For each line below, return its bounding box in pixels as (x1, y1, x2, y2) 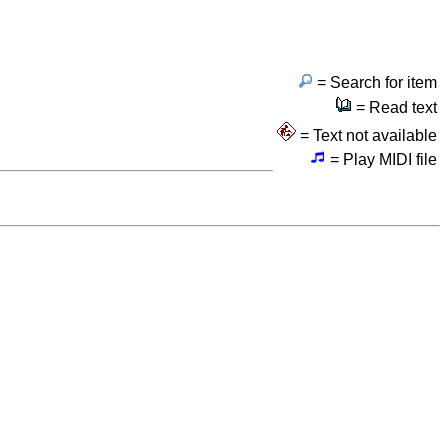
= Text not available (296, 126, 437, 144)
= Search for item (313, 73, 437, 91)
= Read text (352, 98, 437, 116)
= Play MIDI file (326, 150, 437, 168)
